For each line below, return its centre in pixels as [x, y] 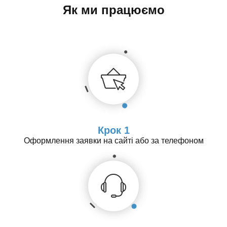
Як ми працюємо [113, 10]
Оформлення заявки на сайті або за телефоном [113, 140]
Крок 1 [113, 130]
